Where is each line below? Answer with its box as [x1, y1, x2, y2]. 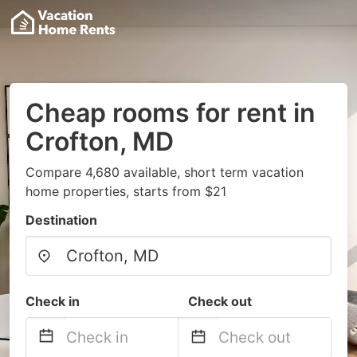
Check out [188, 293, 252, 309]
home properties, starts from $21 [25, 183, 226, 199]
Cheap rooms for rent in [25, 97, 316, 128]
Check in [25, 293, 80, 309]
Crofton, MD [25, 126, 174, 157]
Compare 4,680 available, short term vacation [25, 164, 304, 180]
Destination [25, 212, 97, 228]
